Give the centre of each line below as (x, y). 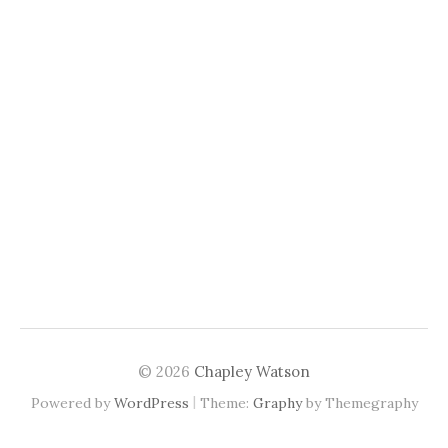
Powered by (72, 402)
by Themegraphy (359, 402)
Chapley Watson (252, 371)
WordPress (151, 402)
